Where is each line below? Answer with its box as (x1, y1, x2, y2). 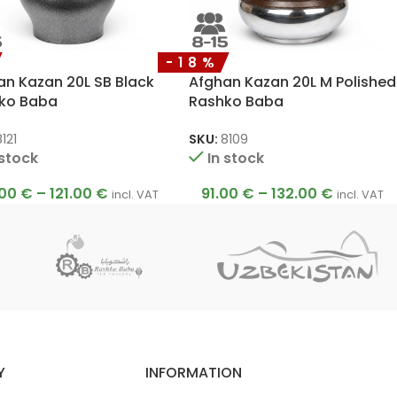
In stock (206, 147, 264, 168)
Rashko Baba (188, 91, 284, 113)
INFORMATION (144, 362, 242, 383)
